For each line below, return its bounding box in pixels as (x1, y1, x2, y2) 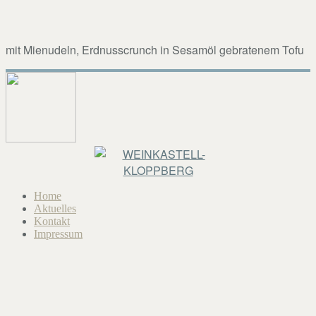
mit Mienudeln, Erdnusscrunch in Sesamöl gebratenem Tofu (6, 41, 304, 58)
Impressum (34, 227, 83, 240)
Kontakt (34, 214, 70, 227)
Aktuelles (34, 202, 76, 214)
